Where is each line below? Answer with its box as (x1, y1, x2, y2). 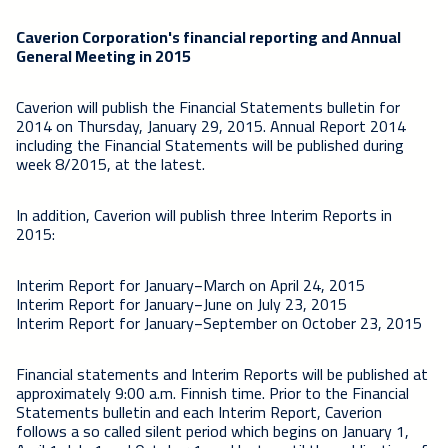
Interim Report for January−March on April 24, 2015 (16, 269, 365, 300)
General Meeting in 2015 (16, 40, 191, 71)
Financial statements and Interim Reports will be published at (16, 358, 428, 389)
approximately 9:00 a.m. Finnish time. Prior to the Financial (16, 377, 409, 408)
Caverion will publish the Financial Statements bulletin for (16, 91, 400, 122)
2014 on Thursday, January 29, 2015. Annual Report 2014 (16, 110, 406, 141)
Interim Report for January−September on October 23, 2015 (16, 307, 422, 338)
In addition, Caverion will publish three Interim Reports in (16, 199, 392, 230)
